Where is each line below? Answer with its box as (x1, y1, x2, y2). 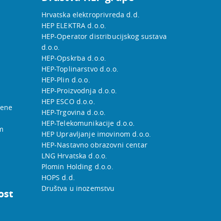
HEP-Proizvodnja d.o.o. (41, 86, 117, 96)
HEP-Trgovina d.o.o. (41, 108, 106, 117)
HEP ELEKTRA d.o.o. (41, 21, 107, 31)
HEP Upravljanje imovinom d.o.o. (41, 129, 151, 139)
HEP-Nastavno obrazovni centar (41, 140, 147, 150)
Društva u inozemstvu (41, 184, 115, 193)
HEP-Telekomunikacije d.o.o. (41, 118, 135, 128)
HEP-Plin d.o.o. (41, 75, 90, 85)
